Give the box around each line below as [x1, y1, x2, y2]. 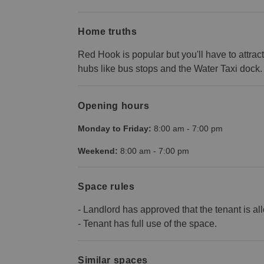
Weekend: [78, 146, 118, 156]
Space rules [78, 181, 135, 192]
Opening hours [78, 100, 150, 111]
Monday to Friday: [78, 123, 151, 133]
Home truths [78, 27, 137, 37]
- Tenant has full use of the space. [78, 218, 217, 229]
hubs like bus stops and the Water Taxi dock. [78, 64, 262, 74]
